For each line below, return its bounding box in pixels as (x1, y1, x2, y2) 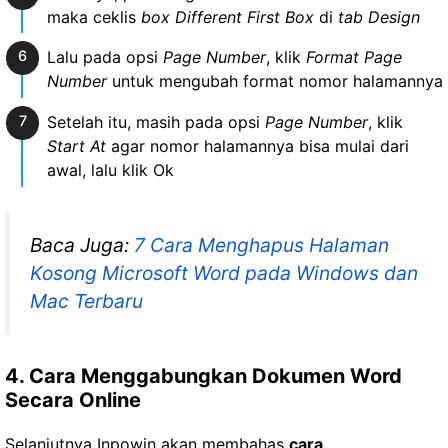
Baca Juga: (30, 232, 134, 257)
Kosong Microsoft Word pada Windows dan (30, 260, 418, 285)
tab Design (337, 6, 420, 27)
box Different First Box (140, 6, 314, 27)
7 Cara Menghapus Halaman (134, 232, 389, 257)
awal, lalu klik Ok (46, 160, 174, 181)
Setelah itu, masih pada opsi (46, 112, 265, 133)
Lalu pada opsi (46, 47, 163, 68)
